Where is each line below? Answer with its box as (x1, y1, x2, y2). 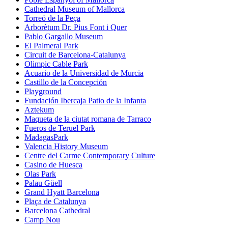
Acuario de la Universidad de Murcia (24, 69, 144, 78)
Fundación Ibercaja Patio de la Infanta (24, 96, 146, 105)
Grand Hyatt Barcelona (24, 188, 99, 197)
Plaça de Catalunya (24, 197, 86, 206)
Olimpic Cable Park (24, 60, 88, 69)
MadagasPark (24, 133, 68, 142)
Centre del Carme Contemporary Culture (24, 151, 155, 160)
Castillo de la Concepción (24, 78, 107, 87)
